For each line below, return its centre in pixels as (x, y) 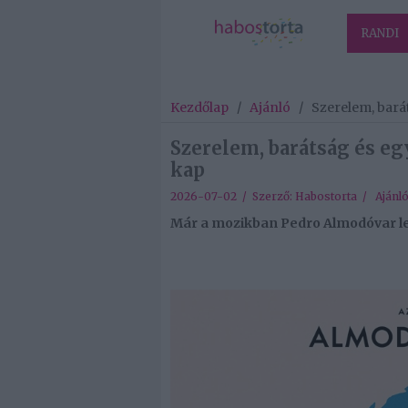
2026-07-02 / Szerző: (233, 197)
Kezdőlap (199, 108)
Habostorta (326, 197)
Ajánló (270, 108)
